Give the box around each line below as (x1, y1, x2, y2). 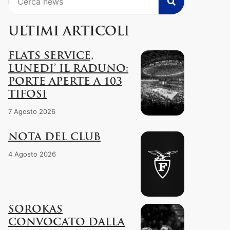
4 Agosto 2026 (8, 149, 56, 158)
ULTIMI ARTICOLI (8, 25, 129, 39)
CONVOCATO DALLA (8, 217, 125, 228)
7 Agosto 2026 (8, 107, 55, 116)
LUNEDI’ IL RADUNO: (8, 64, 128, 74)
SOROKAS (8, 204, 63, 215)
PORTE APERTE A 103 (8, 76, 122, 87)
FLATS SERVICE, (8, 51, 93, 62)
